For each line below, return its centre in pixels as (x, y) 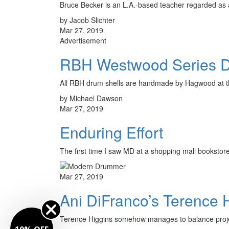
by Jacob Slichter (87, 20)
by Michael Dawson (91, 98)
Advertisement (83, 40)
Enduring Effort (111, 132)
